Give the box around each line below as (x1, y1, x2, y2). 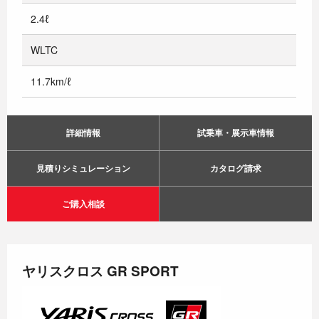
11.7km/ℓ (31, 73, 72, 88)
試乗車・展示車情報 (197, 125, 274, 139)
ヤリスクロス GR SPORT (22, 261, 179, 281)
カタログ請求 (210, 161, 261, 174)
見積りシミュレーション (36, 161, 130, 174)
